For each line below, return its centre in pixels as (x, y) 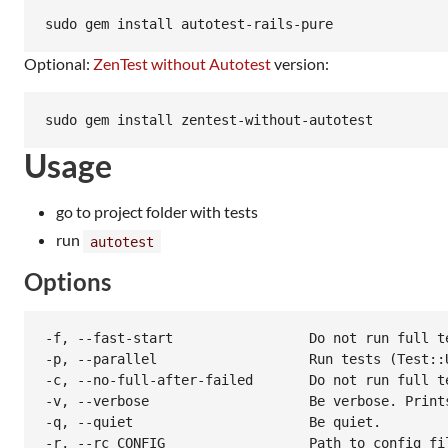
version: (300, 63)
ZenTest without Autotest (182, 63)
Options (67, 281)
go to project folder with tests (157, 211)
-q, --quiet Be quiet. (213, 422)
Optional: (58, 63)
